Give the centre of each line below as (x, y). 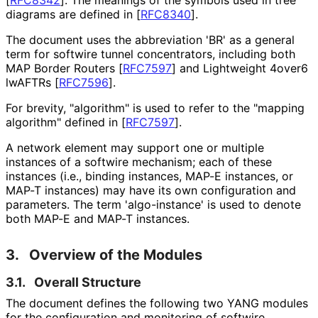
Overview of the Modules (116, 254)
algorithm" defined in (64, 122)
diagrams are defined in (71, 14)
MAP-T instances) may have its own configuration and (151, 190)
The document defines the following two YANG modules (157, 303)
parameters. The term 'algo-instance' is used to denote (153, 204)
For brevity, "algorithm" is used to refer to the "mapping (155, 108)
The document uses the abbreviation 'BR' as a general (150, 39)
